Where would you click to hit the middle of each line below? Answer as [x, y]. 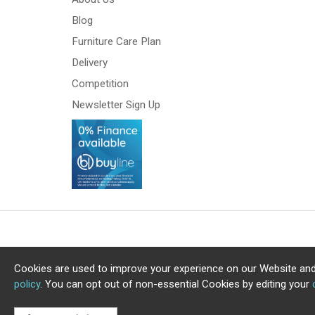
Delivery [90, 62]
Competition [100, 83]
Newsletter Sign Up [116, 104]
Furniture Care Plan [116, 41]
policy [27, 284]
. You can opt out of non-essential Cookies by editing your [176, 284]
